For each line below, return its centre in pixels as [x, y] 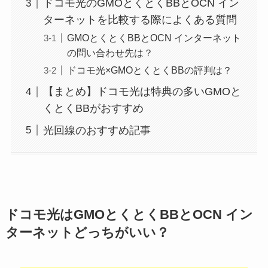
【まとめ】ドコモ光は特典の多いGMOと [142, 92]
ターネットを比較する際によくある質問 [140, 20]
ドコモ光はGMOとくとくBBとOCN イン [129, 215]
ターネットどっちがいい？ [87, 233]
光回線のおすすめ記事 [97, 130]
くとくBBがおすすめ [93, 109]
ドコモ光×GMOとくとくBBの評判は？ [149, 70]
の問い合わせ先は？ [110, 53]
